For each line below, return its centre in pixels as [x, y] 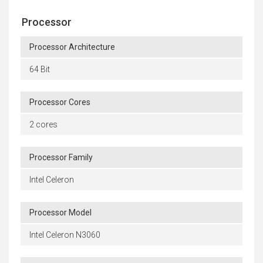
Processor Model [60, 213]
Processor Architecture [72, 47]
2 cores [43, 125]
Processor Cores [60, 102]
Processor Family [61, 158]
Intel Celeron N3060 [65, 235]
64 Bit [40, 70]
